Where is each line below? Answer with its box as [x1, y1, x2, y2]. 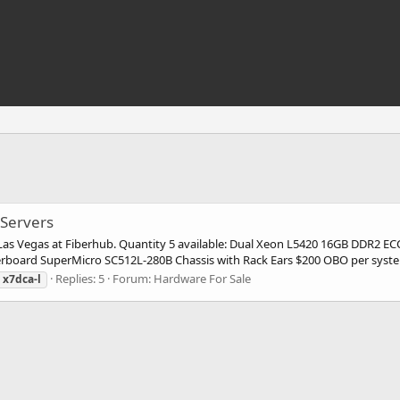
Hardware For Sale [154, 270, 251, 287]
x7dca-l [3, 271, 41, 287]
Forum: [112, 270, 154, 287]
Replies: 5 [55, 270, 104, 287]
